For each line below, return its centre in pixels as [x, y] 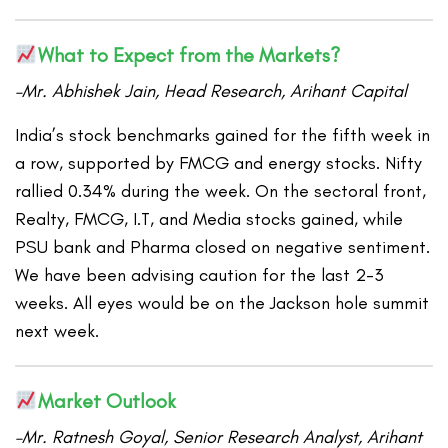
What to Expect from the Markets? [188, 55]
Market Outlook [106, 401]
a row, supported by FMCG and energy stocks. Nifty [219, 163]
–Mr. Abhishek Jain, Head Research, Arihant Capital [211, 91]
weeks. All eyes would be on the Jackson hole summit [222, 303]
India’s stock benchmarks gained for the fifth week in [223, 135]
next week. [57, 331]
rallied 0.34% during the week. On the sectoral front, [221, 191]
